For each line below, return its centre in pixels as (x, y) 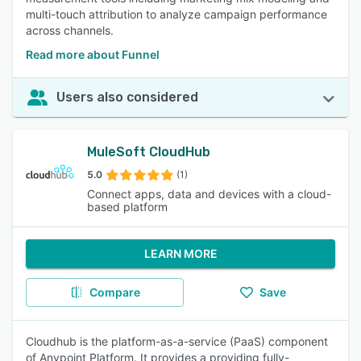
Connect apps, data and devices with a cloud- (209, 194)
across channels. (70, 30)
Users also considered (127, 97)
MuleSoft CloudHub (149, 152)
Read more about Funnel (93, 54)
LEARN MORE (180, 253)
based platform (127, 207)
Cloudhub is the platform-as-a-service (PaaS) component (177, 341)
